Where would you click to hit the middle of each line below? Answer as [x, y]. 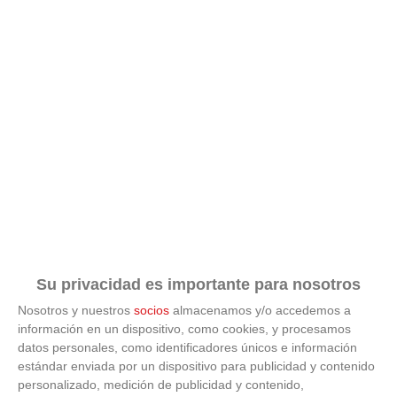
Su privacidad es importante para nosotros [198, 284]
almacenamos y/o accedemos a [260, 310]
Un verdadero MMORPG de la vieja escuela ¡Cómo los [195, 156]
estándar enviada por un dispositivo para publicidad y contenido [196, 366]
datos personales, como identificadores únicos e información [187, 347]
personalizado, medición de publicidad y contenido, [161, 384]
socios [152, 310]
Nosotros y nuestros [76, 310]
